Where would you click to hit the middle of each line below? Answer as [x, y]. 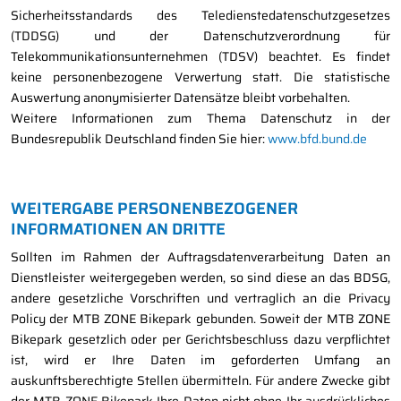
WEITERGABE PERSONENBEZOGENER [154, 209]
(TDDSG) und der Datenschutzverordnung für [200, 36]
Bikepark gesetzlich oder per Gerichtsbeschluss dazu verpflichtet [200, 340]
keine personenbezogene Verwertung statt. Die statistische [200, 77]
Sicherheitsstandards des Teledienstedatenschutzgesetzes [200, 16]
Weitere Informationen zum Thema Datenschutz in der [200, 119]
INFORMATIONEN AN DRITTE [118, 230]
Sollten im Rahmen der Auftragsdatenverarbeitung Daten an [200, 257]
